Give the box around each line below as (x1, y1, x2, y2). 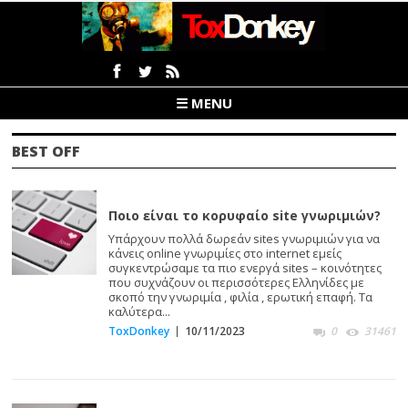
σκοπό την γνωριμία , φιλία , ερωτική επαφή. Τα (107, 288, 372, 305)
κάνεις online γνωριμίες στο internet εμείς (107, 244, 342, 261)
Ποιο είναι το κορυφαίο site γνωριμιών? (107, 206, 381, 224)
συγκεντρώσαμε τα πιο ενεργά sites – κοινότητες (107, 259, 382, 276)
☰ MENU (176, 94, 232, 113)
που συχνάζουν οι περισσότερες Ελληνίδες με (107, 273, 364, 291)
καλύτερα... (107, 302, 170, 320)
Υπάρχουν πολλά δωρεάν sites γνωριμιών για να (107, 229, 380, 247)
